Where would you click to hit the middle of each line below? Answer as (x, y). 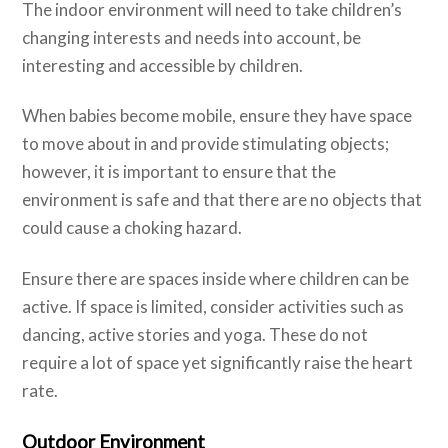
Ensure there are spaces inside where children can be (216, 278)
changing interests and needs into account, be (192, 38)
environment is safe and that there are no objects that (222, 200)
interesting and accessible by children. (163, 66)
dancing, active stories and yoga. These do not (195, 334)
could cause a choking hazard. (132, 228)
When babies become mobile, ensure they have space (217, 116)
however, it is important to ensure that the (179, 172)
